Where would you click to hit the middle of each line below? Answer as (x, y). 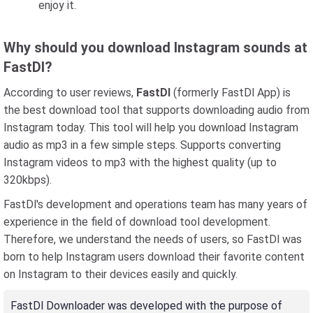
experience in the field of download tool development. (137, 222)
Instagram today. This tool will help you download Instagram (151, 128)
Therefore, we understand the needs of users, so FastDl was (153, 239)
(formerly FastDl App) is (231, 93)
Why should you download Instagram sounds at (155, 48)
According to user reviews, (70, 93)
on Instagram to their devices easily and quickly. (121, 274)
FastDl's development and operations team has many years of (155, 204)
